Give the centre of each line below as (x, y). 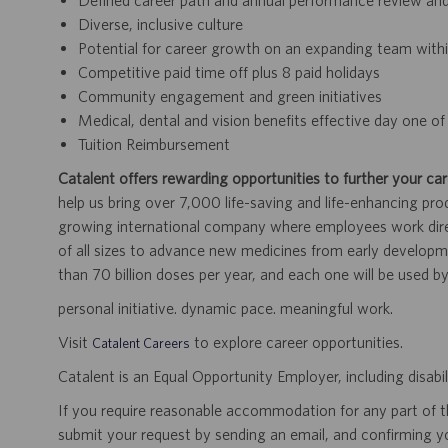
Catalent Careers (141, 343)
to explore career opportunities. (296, 342)
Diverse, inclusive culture (160, 24)
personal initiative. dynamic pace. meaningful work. (225, 308)
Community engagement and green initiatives (230, 96)
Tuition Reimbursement (154, 144)
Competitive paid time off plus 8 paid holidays (229, 72)
